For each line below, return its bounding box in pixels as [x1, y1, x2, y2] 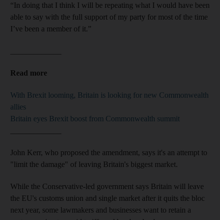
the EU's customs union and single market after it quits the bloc [10, 193, 205, 202]
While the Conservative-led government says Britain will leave [10, 182, 204, 191]
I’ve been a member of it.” [10, 24, 91, 33]
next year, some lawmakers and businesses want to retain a [10, 205, 191, 214]
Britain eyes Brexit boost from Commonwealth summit [10, 114, 180, 123]
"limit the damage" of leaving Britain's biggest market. [10, 160, 178, 168]
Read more [10, 68, 47, 77]
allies [10, 102, 26, 111]
